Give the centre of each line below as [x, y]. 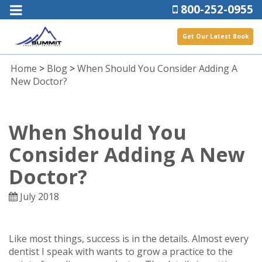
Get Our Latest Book [216, 37]
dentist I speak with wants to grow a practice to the [121, 251]
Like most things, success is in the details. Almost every [129, 238]
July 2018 [38, 196]
